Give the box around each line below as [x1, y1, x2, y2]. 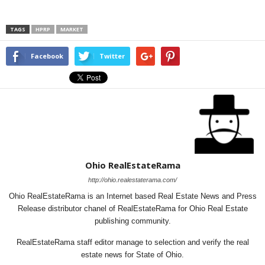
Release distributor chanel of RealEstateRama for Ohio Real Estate [17, 204, 248, 213]
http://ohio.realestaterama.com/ [88, 176, 177, 183]
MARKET [60, 25, 83, 33]
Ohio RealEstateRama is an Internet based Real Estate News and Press [8, 192, 257, 201]
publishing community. [94, 216, 171, 225]
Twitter [99, 51, 125, 60]
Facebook [31, 51, 63, 60]
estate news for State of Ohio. [81, 250, 184, 259]
